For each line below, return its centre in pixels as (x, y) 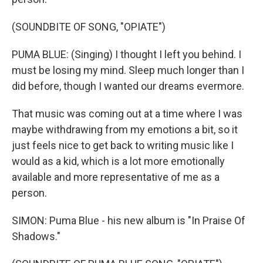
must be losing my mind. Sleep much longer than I (128, 70)
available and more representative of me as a (116, 177)
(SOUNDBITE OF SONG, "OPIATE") (89, 27)
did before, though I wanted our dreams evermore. (128, 86)
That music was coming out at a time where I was (127, 114)
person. (29, 193)
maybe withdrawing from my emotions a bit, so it (125, 129)
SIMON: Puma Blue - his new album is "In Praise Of (129, 220)
